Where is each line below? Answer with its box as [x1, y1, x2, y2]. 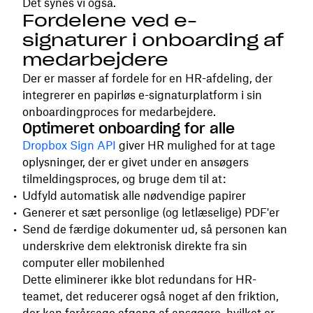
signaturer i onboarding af [22, 29, 284, 51]
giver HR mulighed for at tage [116, 138, 275, 152]
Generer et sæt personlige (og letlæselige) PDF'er [22, 205, 279, 219]
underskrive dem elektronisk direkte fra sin [22, 239, 247, 253]
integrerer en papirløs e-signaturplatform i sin [22, 88, 262, 102]
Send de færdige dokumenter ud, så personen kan [22, 222, 287, 236]
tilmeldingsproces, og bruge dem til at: [22, 172, 226, 186]
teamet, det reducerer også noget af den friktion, [22, 289, 279, 303]
